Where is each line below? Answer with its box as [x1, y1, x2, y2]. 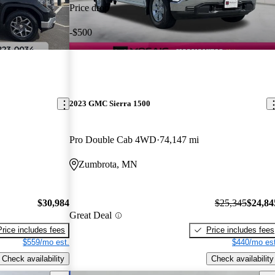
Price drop [69, 2, 110, 13]
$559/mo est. [23, 237, 70, 247]
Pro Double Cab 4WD [69, 134, 157, 145]
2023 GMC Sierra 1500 [69, 99, 151, 109]
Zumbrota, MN [79, 159, 138, 170]
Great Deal [69, 210, 112, 221]
